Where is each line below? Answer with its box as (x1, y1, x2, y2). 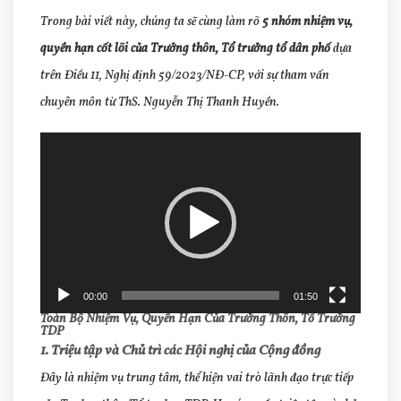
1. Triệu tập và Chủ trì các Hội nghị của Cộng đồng (40, 340, 320, 361)
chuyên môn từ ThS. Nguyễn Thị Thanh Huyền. (40, 94, 279, 112)
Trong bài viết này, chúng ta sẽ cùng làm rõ (40, 13, 262, 31)
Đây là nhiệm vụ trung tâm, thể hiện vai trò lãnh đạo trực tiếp (40, 369, 354, 387)
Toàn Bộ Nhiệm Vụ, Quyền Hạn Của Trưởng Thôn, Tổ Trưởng (40, 310, 355, 328)
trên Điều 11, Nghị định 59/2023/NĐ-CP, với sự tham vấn (40, 67, 329, 85)
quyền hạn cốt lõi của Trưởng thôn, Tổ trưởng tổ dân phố (40, 40, 330, 58)
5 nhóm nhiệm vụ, (262, 13, 353, 31)
